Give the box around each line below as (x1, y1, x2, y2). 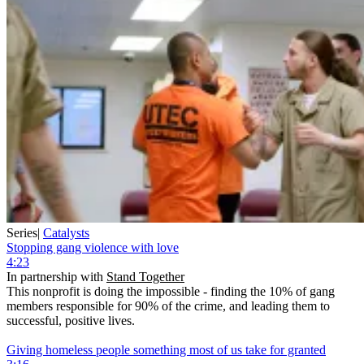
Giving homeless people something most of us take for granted (6, 343, 326, 357)
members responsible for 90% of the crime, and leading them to (6, 299, 330, 314)
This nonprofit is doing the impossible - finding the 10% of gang (6, 284, 335, 299)
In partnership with (6, 270, 106, 284)
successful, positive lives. (6, 314, 135, 328)
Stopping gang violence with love (6, 240, 179, 255)
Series (6, 226, 37, 240)
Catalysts (43, 226, 89, 240)
